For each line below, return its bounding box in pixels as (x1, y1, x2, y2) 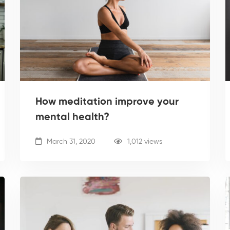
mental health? (35, 112, 109, 123)
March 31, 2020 (45, 138, 95, 145)
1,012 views (127, 138, 162, 145)
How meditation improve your (35, 97, 179, 107)
